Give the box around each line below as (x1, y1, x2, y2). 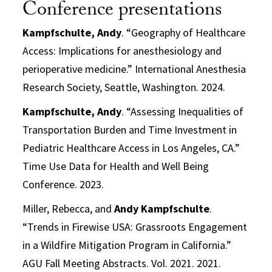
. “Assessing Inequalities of (121, 104, 244, 118)
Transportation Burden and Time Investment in (22, 122, 237, 137)
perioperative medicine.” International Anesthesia (22, 61, 246, 76)
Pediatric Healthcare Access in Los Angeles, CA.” (22, 140, 240, 155)
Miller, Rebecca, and (22, 201, 115, 216)
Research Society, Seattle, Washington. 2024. (22, 80, 226, 94)
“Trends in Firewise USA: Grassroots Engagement (22, 219, 248, 234)
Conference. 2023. (22, 177, 104, 191)
